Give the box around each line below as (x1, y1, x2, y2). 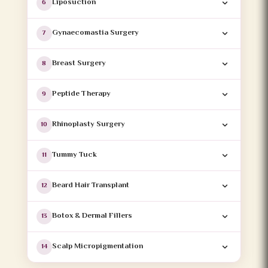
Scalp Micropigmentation (51, 240, 143, 253)
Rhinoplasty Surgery (51, 118, 125, 131)
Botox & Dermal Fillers (51, 210, 132, 223)
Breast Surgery (51, 57, 106, 70)
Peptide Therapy (51, 88, 111, 100)
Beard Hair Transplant (51, 179, 129, 192)
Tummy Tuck (51, 149, 97, 162)
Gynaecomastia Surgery (51, 27, 139, 39)
